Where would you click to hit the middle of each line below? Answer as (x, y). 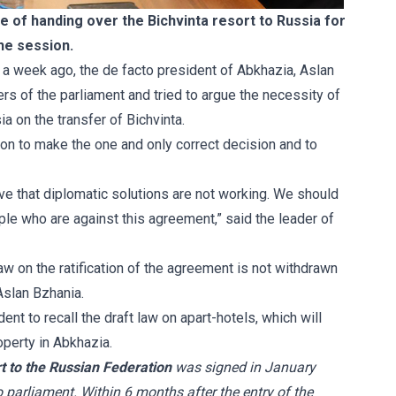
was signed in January (244, 367)
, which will (289, 318)
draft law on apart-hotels (180, 318)
